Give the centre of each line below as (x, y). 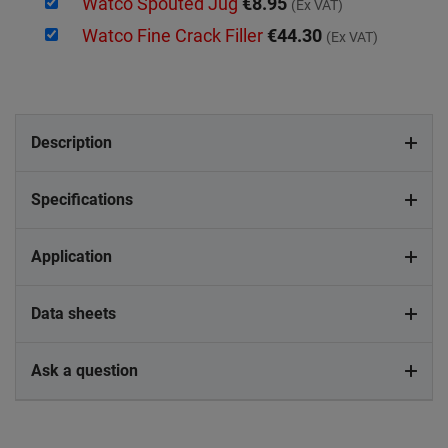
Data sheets (73, 314)
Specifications (82, 200)
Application (71, 257)
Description (71, 143)
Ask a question (84, 371)
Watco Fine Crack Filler (174, 36)
